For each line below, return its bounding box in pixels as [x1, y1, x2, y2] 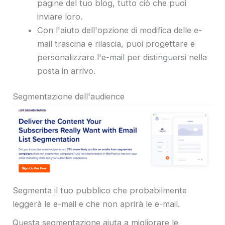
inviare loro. [37, 11, 83, 22]
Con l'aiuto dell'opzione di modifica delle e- [37, 25, 202, 35]
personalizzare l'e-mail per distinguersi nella [37, 52, 207, 62]
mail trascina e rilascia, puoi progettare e [37, 38, 195, 49]
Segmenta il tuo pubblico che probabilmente [13, 185, 187, 196]
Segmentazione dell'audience [13, 91, 127, 102]
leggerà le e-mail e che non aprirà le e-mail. [13, 199, 180, 209]
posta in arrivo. [37, 65, 96, 76]
